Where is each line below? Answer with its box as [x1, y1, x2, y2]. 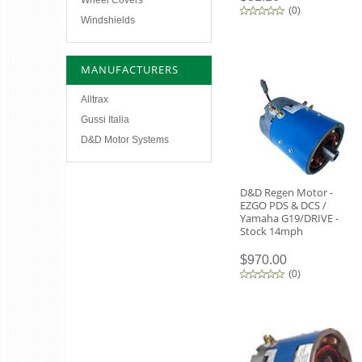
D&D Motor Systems [81, 134, 169, 145]
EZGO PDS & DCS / [240, 198, 326, 213]
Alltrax [81, 94, 108, 105]
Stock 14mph [240, 224, 303, 238]
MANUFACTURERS [81, 62, 179, 77]
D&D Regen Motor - [240, 185, 333, 200]
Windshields [81, 15, 135, 26]
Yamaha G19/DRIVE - [240, 211, 339, 225]
